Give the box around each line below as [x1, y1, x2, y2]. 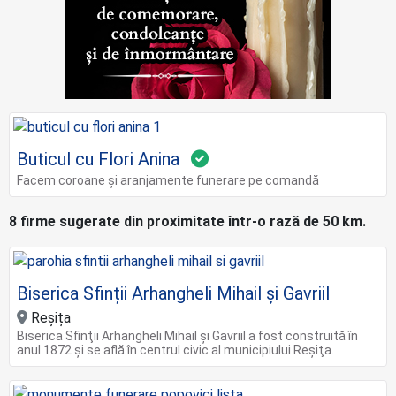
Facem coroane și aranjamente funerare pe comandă [17, 173, 319, 187]
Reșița [27, 309, 71, 326]
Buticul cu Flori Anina [17, 148, 179, 170]
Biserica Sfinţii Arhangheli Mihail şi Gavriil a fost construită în [17, 329, 358, 343]
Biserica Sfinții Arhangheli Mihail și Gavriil [17, 283, 330, 304]
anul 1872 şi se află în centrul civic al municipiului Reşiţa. [17, 343, 334, 357]
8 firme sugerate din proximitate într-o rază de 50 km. [9, 213, 366, 230]
